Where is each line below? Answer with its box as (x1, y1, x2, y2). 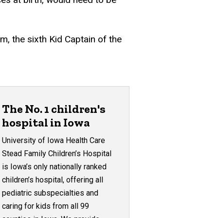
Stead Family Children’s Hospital (2, 148, 112, 158)
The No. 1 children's (2, 102, 106, 116)
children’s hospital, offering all (2, 175, 104, 184)
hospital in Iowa (2, 115, 91, 130)
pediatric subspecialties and (2, 188, 99, 198)
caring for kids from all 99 (2, 201, 90, 211)
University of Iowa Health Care (2, 135, 106, 145)
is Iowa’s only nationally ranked (2, 162, 107, 171)
